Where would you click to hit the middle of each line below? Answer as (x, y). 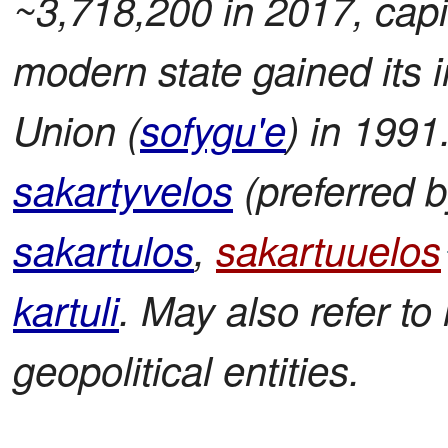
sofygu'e (213, 129)
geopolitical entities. (186, 369)
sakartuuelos (328, 249)
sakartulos (103, 249)
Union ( (76, 129)
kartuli (66, 309)
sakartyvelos (123, 189)
